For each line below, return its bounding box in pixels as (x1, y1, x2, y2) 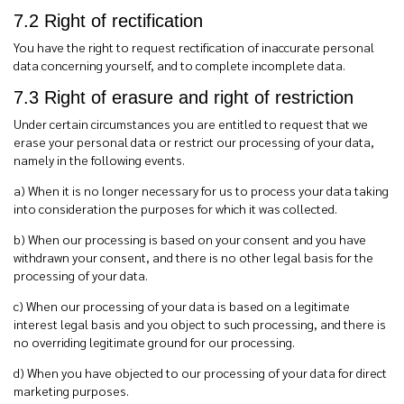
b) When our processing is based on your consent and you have (14, 231, 366, 247)
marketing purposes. (14, 382, 129, 399)
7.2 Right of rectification (14, 11, 203, 31)
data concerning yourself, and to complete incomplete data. (14, 57, 345, 73)
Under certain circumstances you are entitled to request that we (14, 115, 368, 132)
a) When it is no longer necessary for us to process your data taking (14, 182, 389, 198)
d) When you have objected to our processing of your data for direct (14, 364, 387, 381)
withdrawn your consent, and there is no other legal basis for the (14, 249, 373, 265)
